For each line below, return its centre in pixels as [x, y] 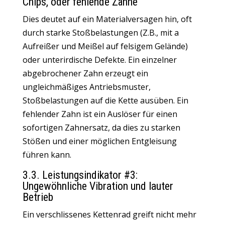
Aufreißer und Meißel [64, 46]
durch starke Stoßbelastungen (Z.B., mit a [100, 33]
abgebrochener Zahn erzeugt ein [85, 73]
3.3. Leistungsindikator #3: [80, 175]
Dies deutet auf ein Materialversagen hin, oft [107, 19]
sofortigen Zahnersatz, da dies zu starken [101, 128]
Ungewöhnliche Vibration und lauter [98, 186]
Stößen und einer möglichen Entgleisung [99, 141]
